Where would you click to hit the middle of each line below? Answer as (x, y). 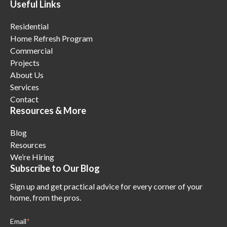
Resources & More (48, 111)
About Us (27, 75)
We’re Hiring (32, 157)
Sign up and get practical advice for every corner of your (106, 186)
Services (25, 87)
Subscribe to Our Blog (55, 168)
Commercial (31, 51)
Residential (29, 26)
